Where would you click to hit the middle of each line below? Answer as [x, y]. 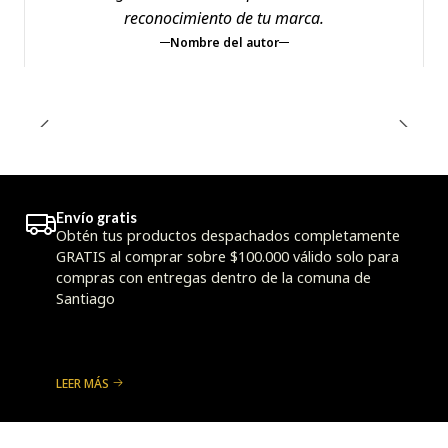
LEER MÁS [82, 383]
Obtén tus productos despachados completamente [228, 236]
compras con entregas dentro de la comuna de [213, 278]
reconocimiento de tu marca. [224, 17]
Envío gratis [96, 218]
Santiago [85, 299]
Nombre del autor [224, 42]
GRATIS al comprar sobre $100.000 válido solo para [227, 257]
